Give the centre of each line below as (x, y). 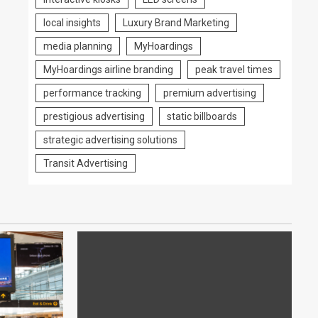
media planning (78, 46)
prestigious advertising (94, 116)
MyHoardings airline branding (108, 70)
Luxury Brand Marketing (176, 23)
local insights (72, 23)
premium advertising (210, 93)
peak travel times (234, 70)
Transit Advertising (86, 163)
